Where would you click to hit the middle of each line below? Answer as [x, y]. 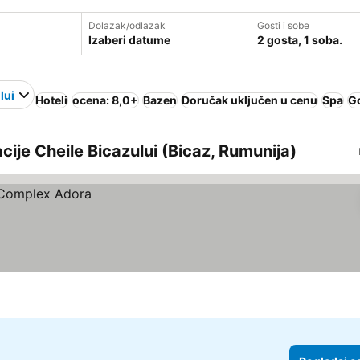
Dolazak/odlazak [127, 25]
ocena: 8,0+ [105, 100]
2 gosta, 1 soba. [299, 40]
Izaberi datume [129, 40]
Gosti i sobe [283, 25]
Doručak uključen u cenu [250, 100]
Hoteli [51, 100]
